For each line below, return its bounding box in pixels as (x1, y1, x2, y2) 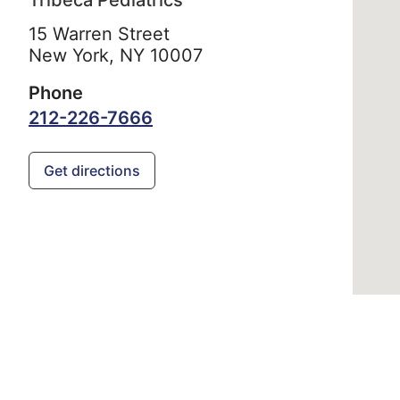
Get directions (44, 162, 140, 180)
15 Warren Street (29, 23, 170, 46)
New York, (29, 45, 120, 67)
